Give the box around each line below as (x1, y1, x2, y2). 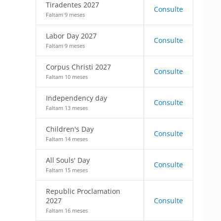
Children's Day (46, 124, 94, 134)
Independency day (46, 93, 107, 103)
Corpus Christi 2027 (46, 62, 111, 72)
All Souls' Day (46, 155, 90, 165)
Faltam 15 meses (46, 166, 88, 174)
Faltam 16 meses (46, 207, 88, 214)
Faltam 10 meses (46, 73, 88, 80)
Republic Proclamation (46, 186, 120, 196)
